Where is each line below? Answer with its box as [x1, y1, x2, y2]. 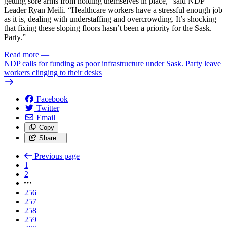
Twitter [36, 103, 59, 112]
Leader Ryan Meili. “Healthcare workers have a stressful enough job [4, 5, 222, 14]
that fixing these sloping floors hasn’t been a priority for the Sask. [4, 23, 212, 32]
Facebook [36, 94, 68, 103]
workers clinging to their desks [4, 68, 102, 77]
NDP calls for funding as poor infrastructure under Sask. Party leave [4, 59, 221, 68]
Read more [4, 50, 39, 59]
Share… [39, 134, 63, 142]
